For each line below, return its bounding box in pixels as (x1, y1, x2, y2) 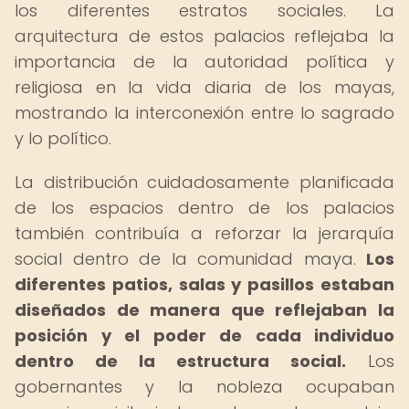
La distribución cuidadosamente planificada (15, 171, 394, 194)
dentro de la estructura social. (15, 350, 346, 372)
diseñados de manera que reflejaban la (15, 299, 394, 321)
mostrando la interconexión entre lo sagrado (15, 101, 394, 124)
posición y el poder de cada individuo (15, 324, 394, 347)
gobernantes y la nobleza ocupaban (15, 375, 394, 398)
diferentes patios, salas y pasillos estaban (15, 273, 394, 296)
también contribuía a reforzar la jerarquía (15, 222, 394, 245)
